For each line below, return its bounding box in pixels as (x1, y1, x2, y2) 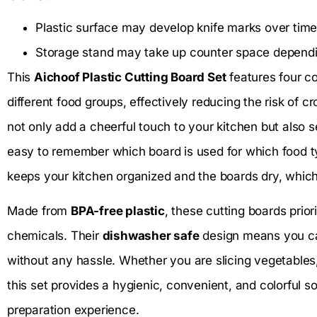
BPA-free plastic (71, 204, 165, 219)
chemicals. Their (7, 229, 103, 243)
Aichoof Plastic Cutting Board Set (34, 69, 226, 84)
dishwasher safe (102, 229, 200, 243)
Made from (7, 204, 71, 219)
